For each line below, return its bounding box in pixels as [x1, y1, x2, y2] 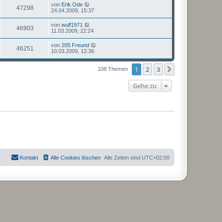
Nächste [176, 65, 201, 74]
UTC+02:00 [142, 155, 169, 161]
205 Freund [61, 42, 89, 48]
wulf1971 [61, 21, 83, 28]
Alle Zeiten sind [104, 155, 142, 161]
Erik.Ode [61, 1, 83, 7]
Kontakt [20, 155, 38, 161]
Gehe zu [133, 81, 157, 90]
